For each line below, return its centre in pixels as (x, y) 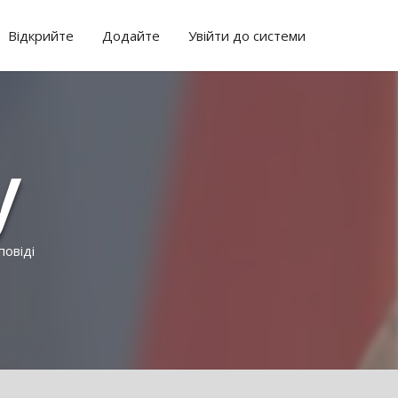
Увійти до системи (247, 36)
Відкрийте (41, 36)
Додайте (131, 36)
